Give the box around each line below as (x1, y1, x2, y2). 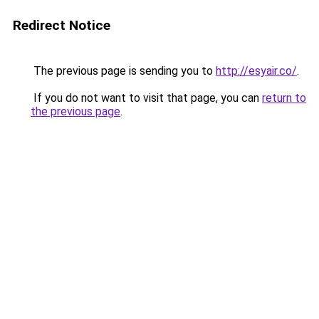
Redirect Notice (13, 17, 110, 33)
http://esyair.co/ (216, 64, 297, 78)
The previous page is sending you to (31, 64, 216, 78)
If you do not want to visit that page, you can (31, 91, 262, 105)
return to (262, 91, 306, 105)
